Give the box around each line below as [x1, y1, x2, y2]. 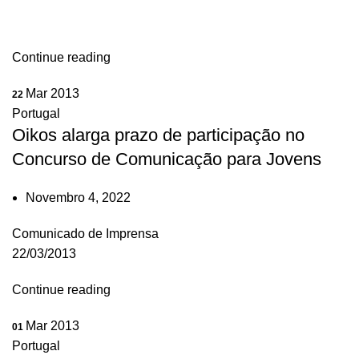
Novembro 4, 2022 [26, 190, 131, 204]
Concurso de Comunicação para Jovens [12, 148, 321, 169]
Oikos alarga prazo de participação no [12, 124, 305, 145]
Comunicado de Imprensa [12, 226, 159, 240]
